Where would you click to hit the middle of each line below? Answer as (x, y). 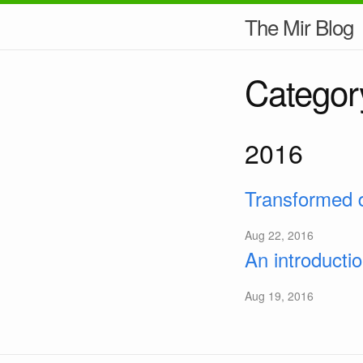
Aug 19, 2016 (279, 296)
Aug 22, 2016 (279, 235)
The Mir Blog (299, 26)
